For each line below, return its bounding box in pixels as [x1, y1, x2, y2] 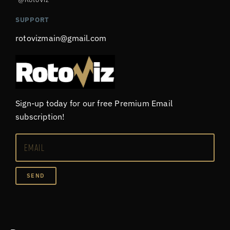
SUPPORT [15, 15, 49, 24]
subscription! [15, 111, 65, 122]
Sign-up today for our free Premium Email [15, 98, 172, 108]
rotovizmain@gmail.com [15, 32, 107, 43]
